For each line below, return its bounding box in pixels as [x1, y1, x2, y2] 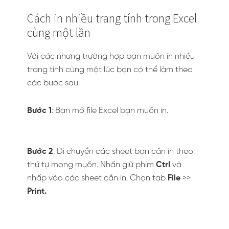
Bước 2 [27, 147, 53, 156]
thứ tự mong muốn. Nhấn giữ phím [27, 161, 156, 169]
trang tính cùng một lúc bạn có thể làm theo [27, 65, 193, 74]
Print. [27, 187, 47, 196]
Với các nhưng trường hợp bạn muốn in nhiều [27, 52, 195, 61]
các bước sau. [27, 79, 80, 87]
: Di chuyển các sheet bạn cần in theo [53, 147, 193, 156]
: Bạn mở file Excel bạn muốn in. [52, 106, 168, 115]
